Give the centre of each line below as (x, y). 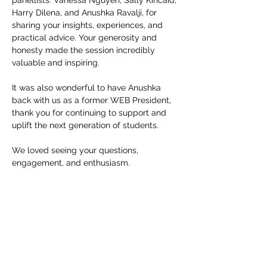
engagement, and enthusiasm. (71, 163)
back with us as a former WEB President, (91, 100)
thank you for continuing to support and (89, 113)
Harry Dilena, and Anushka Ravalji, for (84, 13)
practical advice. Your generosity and (84, 38)
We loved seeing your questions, (75, 150)
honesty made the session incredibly (83, 50)
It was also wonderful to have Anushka (86, 88)
